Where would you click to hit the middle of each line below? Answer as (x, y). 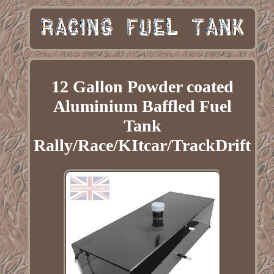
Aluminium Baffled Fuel (142, 106)
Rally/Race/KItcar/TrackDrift (143, 146)
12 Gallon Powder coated (142, 87)
